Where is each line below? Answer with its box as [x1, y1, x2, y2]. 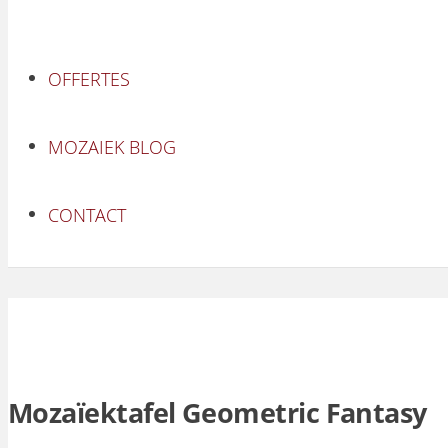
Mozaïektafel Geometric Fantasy [8, 394, 427, 432]
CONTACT [48, 203, 126, 227]
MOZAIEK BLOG [48, 135, 176, 159]
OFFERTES [48, 67, 130, 91]
